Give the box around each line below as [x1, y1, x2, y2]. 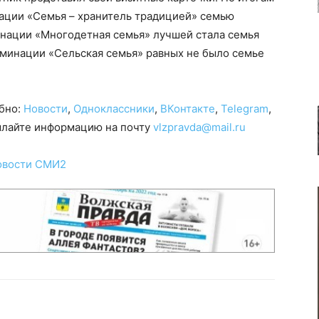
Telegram [221, 102, 268, 115]
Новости [23, 102, 68, 115]
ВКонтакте [160, 102, 215, 115]
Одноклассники [73, 102, 155, 115]
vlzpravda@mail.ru [153, 120, 246, 134]
